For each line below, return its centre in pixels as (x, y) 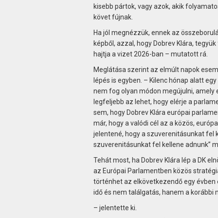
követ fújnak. (113, 17)
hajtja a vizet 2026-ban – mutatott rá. (150, 54)
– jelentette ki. (115, 208)
